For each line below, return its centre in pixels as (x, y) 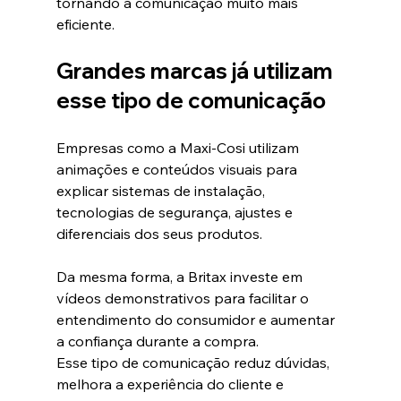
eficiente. (85, 25)
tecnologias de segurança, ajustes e (176, 213)
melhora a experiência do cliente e (171, 384)
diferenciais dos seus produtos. (159, 234)
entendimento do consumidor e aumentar (197, 320)
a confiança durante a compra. (157, 341)
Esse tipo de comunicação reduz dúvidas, (194, 363)
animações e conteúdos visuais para (178, 170)
